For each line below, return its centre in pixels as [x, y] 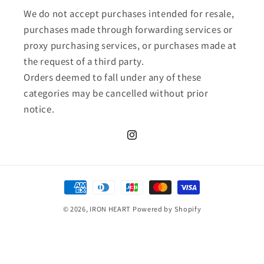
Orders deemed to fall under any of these [113, 77]
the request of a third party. [84, 61]
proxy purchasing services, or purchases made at [130, 45]
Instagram [147, 141]
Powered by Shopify [167, 209]
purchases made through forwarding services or [128, 29]
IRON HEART [110, 209]
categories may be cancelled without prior [116, 93]
